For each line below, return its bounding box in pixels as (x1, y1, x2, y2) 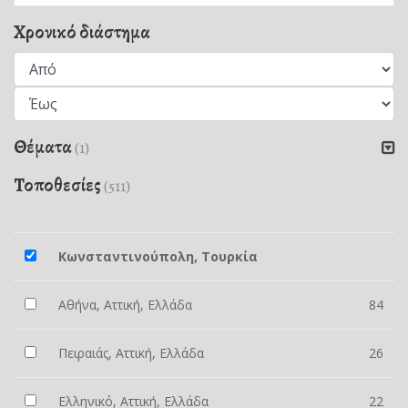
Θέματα (14, 135, 75, 159)
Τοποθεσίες (14, 173, 104, 198)
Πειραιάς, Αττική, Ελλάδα (58, 344, 204, 362)
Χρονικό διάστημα (14, 20, 150, 45)
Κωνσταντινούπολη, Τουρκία (58, 248, 258, 265)
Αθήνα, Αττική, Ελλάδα (58, 296, 192, 313)
